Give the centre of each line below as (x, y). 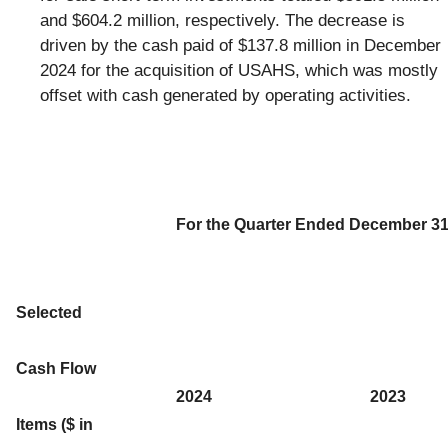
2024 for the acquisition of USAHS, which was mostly (239, 70)
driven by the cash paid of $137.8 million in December (240, 45)
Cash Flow (56, 368)
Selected (49, 312)
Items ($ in (54, 424)
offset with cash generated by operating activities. (225, 95)
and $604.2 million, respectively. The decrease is (222, 20)
